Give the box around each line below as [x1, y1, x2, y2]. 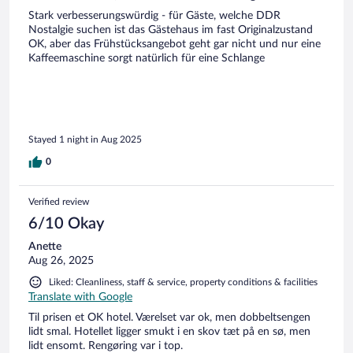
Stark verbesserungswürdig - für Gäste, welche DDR [28, 9, 281, 21]
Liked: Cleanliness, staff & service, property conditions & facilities [49, 277, 318, 288]
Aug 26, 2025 [28, 255, 94, 267]
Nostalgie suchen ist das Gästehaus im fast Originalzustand [28, 24, 313, 35]
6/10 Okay [28, 216, 104, 232]
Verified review [28, 197, 89, 207]
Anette [28, 241, 61, 253]
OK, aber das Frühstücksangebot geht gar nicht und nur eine [28, 38, 321, 50]
